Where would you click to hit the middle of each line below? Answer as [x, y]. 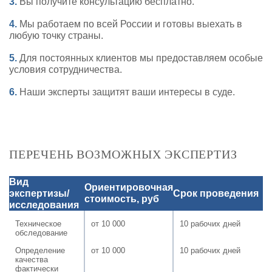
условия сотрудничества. [66, 69]
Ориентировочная [129, 187]
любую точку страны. [56, 35]
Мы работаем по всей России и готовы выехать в [130, 24]
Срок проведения [216, 193]
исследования [44, 205]
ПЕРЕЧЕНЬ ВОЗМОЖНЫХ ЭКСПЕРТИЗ [123, 154]
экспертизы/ [39, 193]
